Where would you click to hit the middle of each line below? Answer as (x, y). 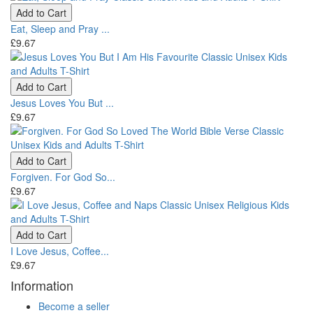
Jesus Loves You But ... (62, 102)
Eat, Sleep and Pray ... (60, 28)
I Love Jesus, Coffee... (60, 250)
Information (42, 285)
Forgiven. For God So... (63, 176)
